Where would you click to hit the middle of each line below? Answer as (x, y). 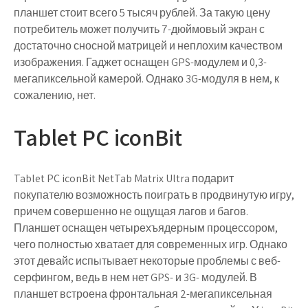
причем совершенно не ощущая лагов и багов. (131, 211)
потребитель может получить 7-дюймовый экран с (139, 29)
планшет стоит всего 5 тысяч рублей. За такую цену (142, 13)
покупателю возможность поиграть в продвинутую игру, (154, 195)
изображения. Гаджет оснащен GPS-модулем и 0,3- (140, 62)
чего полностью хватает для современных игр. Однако (151, 244)
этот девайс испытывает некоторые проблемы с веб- (147, 261)
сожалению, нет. (55, 95)
